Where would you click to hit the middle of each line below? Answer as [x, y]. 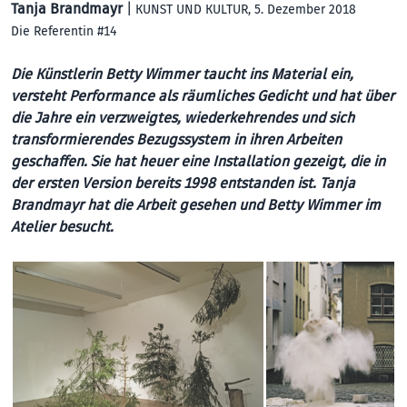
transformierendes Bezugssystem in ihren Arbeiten [176, 139]
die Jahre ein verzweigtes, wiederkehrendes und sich [183, 118]
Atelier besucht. [62, 227]
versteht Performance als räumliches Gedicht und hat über [203, 96]
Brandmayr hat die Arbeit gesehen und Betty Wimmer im [196, 205]
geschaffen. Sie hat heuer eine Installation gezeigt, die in [198, 161]
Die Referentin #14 [64, 31]
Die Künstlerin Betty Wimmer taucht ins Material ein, [182, 74]
